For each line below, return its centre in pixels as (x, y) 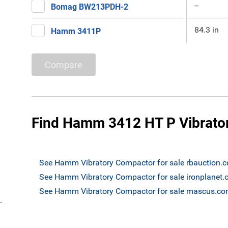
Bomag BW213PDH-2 (90, 7)
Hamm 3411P (76, 31)
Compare (64, 65)
